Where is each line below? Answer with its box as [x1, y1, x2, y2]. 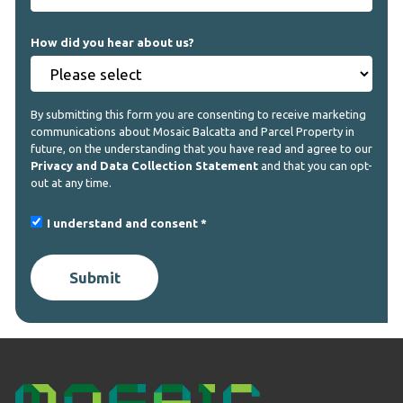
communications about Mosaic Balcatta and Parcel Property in [31, 125, 354, 139]
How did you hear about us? [31, 35, 194, 50]
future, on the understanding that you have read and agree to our [31, 142, 372, 156]
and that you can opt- [258, 159, 372, 173]
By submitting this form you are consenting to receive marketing [31, 108, 366, 121]
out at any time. [31, 176, 112, 190]
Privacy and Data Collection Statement [31, 159, 258, 173]
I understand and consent [47, 215, 198, 230]
